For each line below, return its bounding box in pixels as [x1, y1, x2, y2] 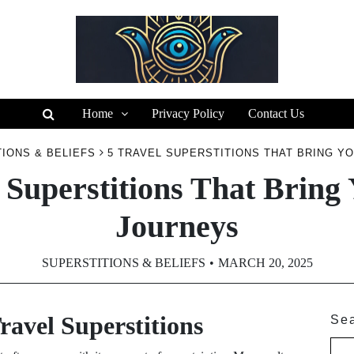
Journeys [115, 209, 239, 244]
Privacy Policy [151, 107, 224, 120]
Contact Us [247, 107, 304, 120]
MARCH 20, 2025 [217, 256, 313, 269]
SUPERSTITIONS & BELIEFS [41, 256, 205, 269]
